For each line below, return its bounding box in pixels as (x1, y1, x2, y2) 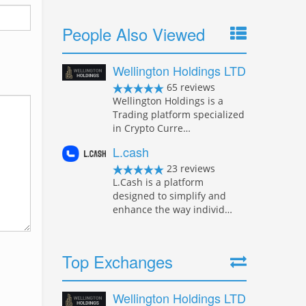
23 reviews (164, 162, 215, 175)
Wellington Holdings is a (113, 94, 223, 107)
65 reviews (164, 81, 215, 94)
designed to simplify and (113, 189, 226, 202)
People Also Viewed (62, 22, 205, 46)
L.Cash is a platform (113, 176, 204, 189)
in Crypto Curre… (113, 122, 191, 135)
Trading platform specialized (113, 108, 245, 121)
